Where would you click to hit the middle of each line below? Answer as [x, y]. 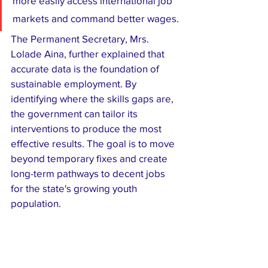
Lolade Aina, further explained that [89, 53]
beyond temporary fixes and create [90, 158]
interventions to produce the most [87, 128]
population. [36, 203]
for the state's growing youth [75, 188]
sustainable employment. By [75, 83]
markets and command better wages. [96, 18]
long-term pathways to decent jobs [89, 173]
